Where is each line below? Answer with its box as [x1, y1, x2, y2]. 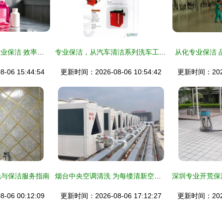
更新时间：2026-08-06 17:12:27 [60, 192, 162, 200]
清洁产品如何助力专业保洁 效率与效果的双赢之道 [37, 48, 44, 56]
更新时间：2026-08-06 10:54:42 [60, 68, 162, 76]
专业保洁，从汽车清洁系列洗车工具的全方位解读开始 [159, 48, 166, 56]
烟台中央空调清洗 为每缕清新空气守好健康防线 [154, 172, 161, 180]
